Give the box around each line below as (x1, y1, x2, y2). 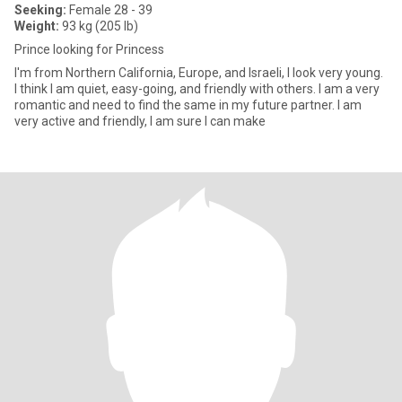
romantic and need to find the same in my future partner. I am (14, 98, 362, 112)
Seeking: (14, 3, 66, 17)
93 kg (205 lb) (59, 19, 138, 33)
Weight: (14, 19, 59, 33)
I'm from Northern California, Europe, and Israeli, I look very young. (14, 66, 383, 80)
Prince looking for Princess (14, 42, 164, 57)
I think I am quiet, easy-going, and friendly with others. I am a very (14, 82, 380, 96)
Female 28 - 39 (66, 3, 153, 17)
